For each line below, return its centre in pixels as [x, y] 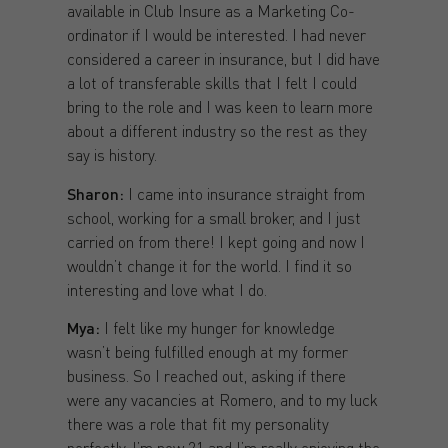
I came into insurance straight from [244, 193]
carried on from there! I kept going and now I [215, 241]
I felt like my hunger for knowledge [217, 328]
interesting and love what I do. [166, 289]
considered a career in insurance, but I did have [223, 59]
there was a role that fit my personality [197, 424]
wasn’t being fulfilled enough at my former [207, 352]
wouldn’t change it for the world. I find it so [209, 265]
